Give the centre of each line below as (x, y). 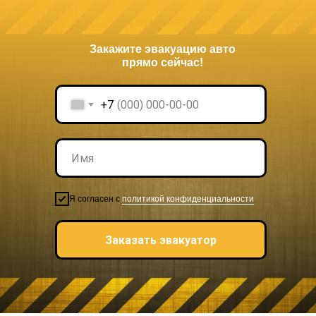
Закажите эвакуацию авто (162, 49)
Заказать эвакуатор (161, 240)
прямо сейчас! (162, 63)
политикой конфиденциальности (188, 199)
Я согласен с (96, 199)
